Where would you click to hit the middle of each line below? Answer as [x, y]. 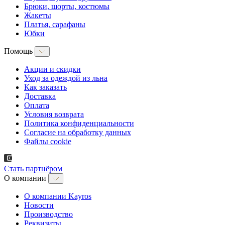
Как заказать [45, 87]
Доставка [40, 96]
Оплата [37, 105]
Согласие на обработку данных [78, 133]
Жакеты [38, 16]
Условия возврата [54, 115]
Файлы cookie [48, 142]
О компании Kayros [58, 196]
